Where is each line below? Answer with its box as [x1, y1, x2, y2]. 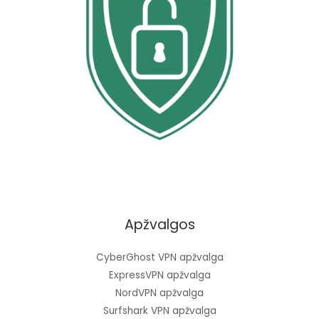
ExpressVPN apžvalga [108, 268, 211, 283]
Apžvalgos [124, 215, 195, 235]
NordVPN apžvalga [115, 286, 204, 300]
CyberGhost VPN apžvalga [95, 251, 224, 265]
